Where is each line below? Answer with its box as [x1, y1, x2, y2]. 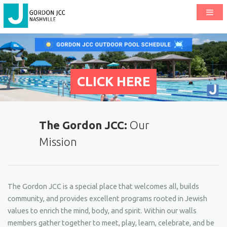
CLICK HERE [77, 74, 150, 89]
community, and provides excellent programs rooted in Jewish [7, 194, 207, 203]
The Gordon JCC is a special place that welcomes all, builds [7, 182, 199, 191]
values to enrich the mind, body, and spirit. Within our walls [7, 206, 197, 215]
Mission [39, 135, 78, 148]
